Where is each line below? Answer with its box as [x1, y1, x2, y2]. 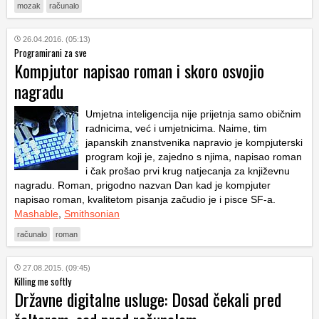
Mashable [14, 208, 58, 220]
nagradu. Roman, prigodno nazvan [14, 179, 174, 192]
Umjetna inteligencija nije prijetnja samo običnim [85, 108, 301, 120]
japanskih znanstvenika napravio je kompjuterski [85, 137, 303, 149]
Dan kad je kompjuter [174, 179, 271, 192]
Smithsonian [64, 208, 120, 220]
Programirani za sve [14, 46, 87, 61]
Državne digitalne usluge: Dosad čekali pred [14, 286, 281, 313]
